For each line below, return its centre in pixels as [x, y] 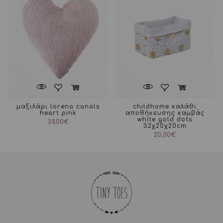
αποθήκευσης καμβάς [165, 113]
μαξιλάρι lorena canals [58, 107]
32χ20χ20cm [165, 126]
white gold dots [165, 120]
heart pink [58, 113]
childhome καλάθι [165, 107]
